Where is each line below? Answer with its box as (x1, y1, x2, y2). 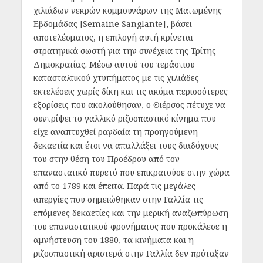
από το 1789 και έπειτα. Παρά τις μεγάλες (33, 180, 195, 191)
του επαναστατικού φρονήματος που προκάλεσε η (33, 220, 227, 232)
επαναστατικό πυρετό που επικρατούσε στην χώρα (33, 166, 230, 178)
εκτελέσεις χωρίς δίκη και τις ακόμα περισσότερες (33, 85, 228, 97)
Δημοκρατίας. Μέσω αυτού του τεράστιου (33, 58, 195, 70)
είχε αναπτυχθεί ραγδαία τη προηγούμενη (33, 126, 198, 137)
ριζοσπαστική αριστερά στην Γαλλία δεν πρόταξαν (33, 247, 229, 259)
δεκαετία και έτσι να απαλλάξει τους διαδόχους (33, 139, 218, 151)
